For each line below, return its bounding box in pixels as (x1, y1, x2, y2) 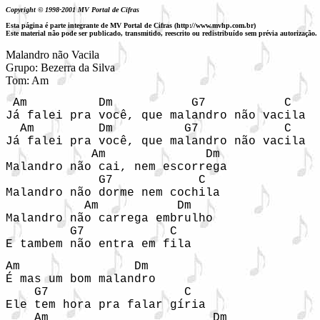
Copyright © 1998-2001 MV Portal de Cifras (6, 6, 144, 14)
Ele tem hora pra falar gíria (6, 299, 206, 311)
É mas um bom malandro (6, 273, 156, 286)
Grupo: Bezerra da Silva (6, 61, 115, 74)
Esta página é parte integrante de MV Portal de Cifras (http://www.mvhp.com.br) (6, 21, 256, 29)
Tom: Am (6, 74, 49, 86)
